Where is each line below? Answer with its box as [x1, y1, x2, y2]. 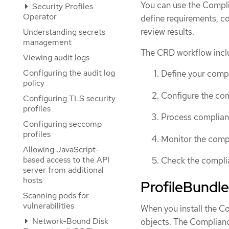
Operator [23, 11, 57, 22]
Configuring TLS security [23, 93, 116, 104]
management [23, 37, 72, 48]
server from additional [23, 165, 104, 175]
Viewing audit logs [23, 52, 89, 63]
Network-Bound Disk [30, 216, 108, 226]
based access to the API [23, 154, 109, 165]
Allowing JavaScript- [23, 144, 99, 155]
